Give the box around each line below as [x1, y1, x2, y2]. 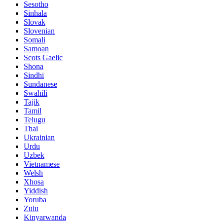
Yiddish [24, 186, 48, 195]
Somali [24, 36, 45, 44]
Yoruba [24, 195, 46, 204]
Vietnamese [24, 160, 60, 169]
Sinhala [24, 9, 47, 18]
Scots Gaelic [24, 53, 63, 62]
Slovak [24, 18, 45, 27]
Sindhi [24, 71, 44, 80]
